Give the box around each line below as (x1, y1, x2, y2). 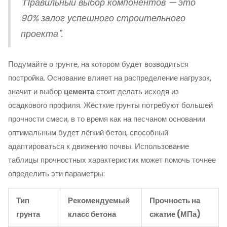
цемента (64, 86, 94, 97)
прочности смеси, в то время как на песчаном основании (8, 113, 205, 124)
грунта (16, 209, 40, 219)
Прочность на (149, 195, 200, 206)
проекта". (21, 28, 63, 40)
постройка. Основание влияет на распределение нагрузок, (8, 72, 211, 83)
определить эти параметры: (8, 168, 105, 179)
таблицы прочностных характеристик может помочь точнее (8, 155, 216, 165)
